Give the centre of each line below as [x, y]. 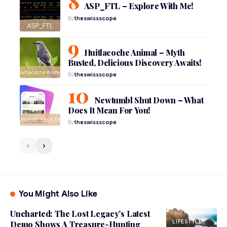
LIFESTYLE [187, 222]
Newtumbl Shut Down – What [149, 100]
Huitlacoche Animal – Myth [134, 52]
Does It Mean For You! [109, 110]
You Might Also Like [58, 194]
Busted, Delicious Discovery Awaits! [135, 62]
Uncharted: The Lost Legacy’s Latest [80, 214]
